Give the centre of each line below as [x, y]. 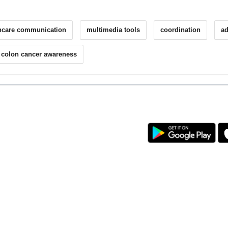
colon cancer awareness [39, 54]
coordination [181, 30]
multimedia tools [113, 30]
